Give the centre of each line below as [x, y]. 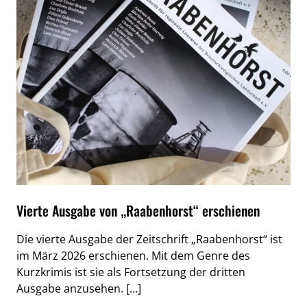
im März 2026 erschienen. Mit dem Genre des [133, 256]
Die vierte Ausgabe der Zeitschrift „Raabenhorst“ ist [149, 239]
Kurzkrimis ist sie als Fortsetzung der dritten [131, 272]
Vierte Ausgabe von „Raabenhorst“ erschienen [138, 210]
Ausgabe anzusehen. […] [79, 288]
